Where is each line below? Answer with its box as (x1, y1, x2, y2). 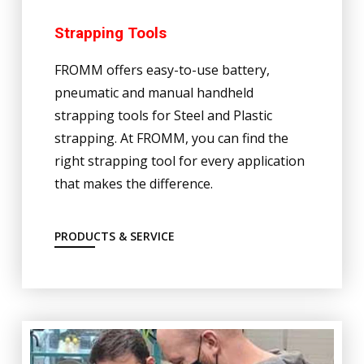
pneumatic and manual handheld (54, 83, 253, 102)
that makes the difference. (54, 174, 213, 193)
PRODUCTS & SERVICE (54, 227, 175, 244)
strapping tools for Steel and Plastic (54, 106, 272, 124)
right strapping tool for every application (54, 151, 305, 170)
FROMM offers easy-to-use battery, (54, 60, 270, 79)
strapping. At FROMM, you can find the (54, 128, 288, 147)
